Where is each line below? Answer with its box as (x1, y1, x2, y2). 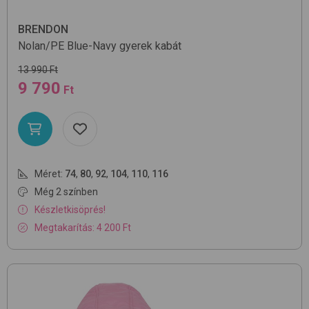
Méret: (34, 168, 63, 180)
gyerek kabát (119, 39, 181, 53)
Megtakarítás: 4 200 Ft (34, 222, 131, 234)
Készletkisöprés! (34, 204, 106, 216)
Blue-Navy (67, 39, 117, 53)
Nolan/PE (18, 39, 64, 53)
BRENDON (18, 23, 68, 37)
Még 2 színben (34, 186, 98, 198)
